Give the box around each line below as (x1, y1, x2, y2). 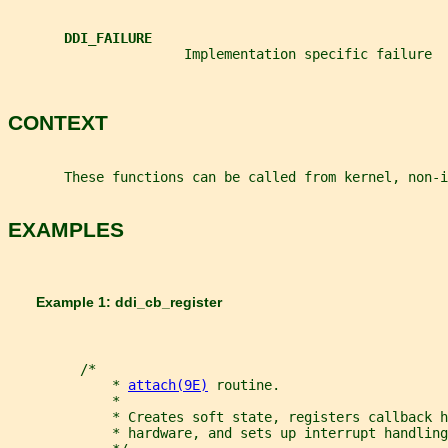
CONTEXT (8, 111, 108, 135)
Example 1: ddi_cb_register (8, 294, 222, 311)
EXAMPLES (8, 218, 124, 242)
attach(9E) (128, 376, 208, 393)
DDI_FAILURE (64, 30, 152, 47)
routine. (208, 376, 280, 393)
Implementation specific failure (8, 46, 432, 63)
